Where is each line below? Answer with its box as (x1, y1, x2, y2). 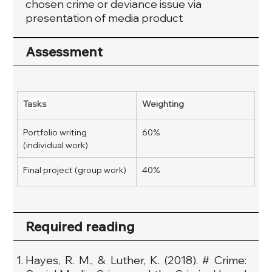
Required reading (25, 217, 135, 235)
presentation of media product (25, 10, 183, 25)
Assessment (25, 42, 103, 60)
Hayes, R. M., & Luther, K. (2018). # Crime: (25, 253, 246, 267)
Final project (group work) (23, 164, 127, 175)
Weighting (142, 98, 185, 109)
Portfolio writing (23, 126, 89, 138)
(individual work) (23, 139, 89, 151)
